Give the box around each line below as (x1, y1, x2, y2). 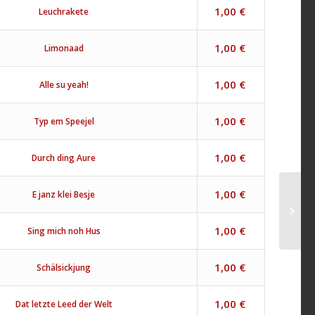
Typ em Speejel (33, 115, 94, 127)
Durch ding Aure (32, 151, 96, 164)
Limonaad (44, 41, 84, 54)
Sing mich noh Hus (27, 224, 101, 237)
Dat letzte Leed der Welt (15, 297, 112, 310)
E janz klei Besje (32, 188, 96, 200)
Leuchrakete (39, 5, 89, 18)
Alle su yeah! (39, 78, 89, 91)
